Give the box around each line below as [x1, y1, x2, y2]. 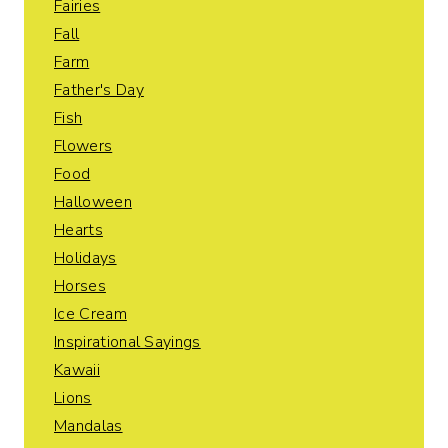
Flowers [54, 135, 113, 158]
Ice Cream [54, 303, 127, 326]
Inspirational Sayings [54, 331, 201, 354]
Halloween [54, 191, 132, 214]
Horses [54, 275, 106, 298]
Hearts [54, 219, 103, 242]
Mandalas [54, 415, 123, 438]
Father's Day [54, 79, 144, 102]
